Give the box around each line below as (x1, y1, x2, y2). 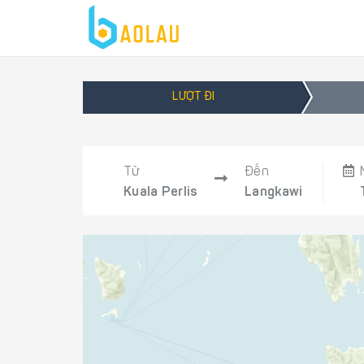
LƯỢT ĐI (172, 92, 215, 103)
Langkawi (245, 186, 303, 199)
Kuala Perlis (123, 186, 198, 199)
